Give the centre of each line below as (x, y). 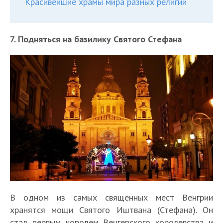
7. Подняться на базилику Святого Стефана (96, 39)
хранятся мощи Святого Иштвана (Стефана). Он (111, 210)
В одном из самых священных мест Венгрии (111, 198)
